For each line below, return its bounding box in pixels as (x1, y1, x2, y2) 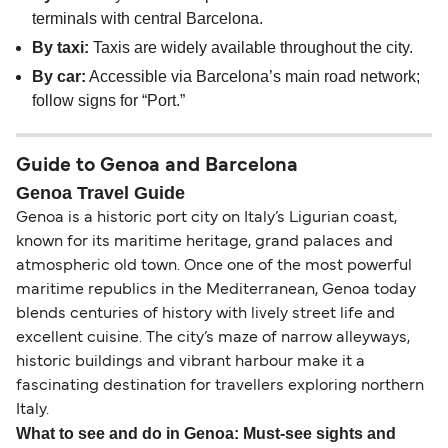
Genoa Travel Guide (16, 183, 185, 204)
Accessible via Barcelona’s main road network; (86, 68, 420, 86)
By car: (32, 68, 86, 86)
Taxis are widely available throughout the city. (89, 39, 413, 57)
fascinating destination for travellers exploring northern (16, 379, 424, 394)
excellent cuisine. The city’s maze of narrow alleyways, (16, 331, 410, 346)
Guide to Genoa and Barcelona (16, 157, 298, 176)
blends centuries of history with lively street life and (16, 307, 395, 322)
